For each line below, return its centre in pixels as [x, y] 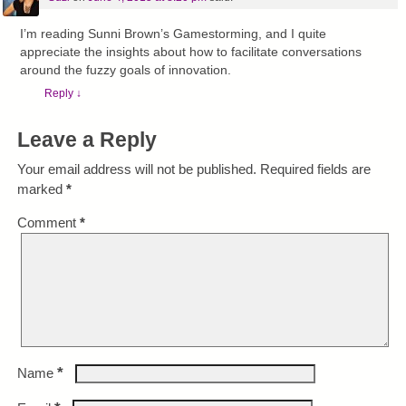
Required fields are [315, 169]
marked [41, 188]
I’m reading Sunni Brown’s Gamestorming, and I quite [174, 34]
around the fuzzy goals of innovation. [126, 70]
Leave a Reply [87, 140]
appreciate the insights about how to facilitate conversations [191, 52]
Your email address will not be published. [136, 169]
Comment [48, 222]
